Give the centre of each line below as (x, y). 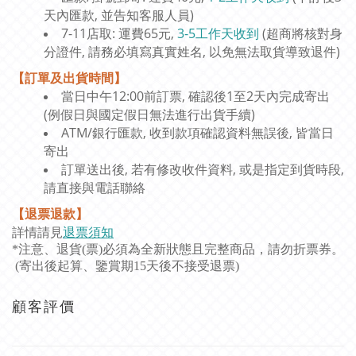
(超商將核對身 (301, 34)
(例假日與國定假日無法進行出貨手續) (149, 115)
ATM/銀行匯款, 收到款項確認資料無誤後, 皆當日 (197, 133)
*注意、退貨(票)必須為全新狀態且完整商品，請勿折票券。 (178, 250)
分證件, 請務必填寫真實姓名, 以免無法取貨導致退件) (192, 52)
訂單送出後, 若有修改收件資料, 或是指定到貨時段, (203, 170)
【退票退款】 (50, 214)
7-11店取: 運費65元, (119, 34)
